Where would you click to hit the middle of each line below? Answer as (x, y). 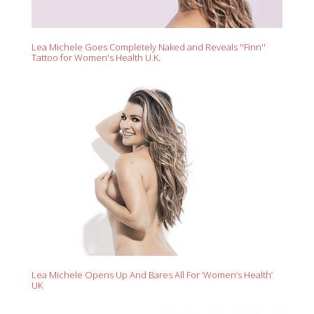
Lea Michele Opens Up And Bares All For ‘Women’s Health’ (152, 274)
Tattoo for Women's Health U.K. (96, 57)
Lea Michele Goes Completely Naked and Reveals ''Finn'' (149, 47)
